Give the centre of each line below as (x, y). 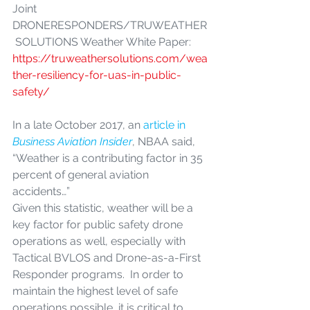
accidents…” (41, 191)
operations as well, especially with (100, 241)
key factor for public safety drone (99, 225)
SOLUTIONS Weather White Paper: (103, 42)
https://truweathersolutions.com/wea (110, 58)
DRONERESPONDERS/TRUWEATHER (110, 25)
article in (164, 125)
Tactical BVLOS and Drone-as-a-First (108, 258)
